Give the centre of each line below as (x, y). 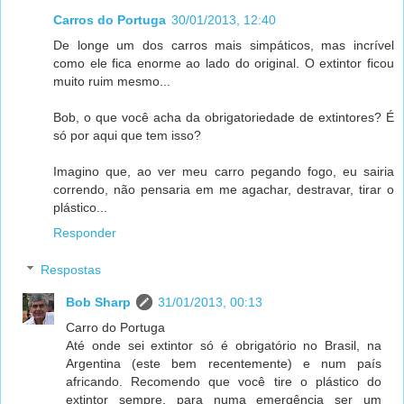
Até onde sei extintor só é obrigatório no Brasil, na (224, 346)
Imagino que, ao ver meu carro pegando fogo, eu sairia (224, 171)
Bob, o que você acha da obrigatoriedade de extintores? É (224, 117)
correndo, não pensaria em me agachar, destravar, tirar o (224, 189)
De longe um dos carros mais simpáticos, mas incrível (224, 45)
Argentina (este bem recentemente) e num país (224, 364)
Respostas (71, 270)
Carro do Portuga (116, 328)
